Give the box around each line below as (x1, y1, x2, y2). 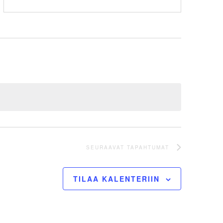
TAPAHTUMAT (127, 144, 169, 151)
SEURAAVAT (86, 144, 127, 151)
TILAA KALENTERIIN (73, 174, 160, 184)
